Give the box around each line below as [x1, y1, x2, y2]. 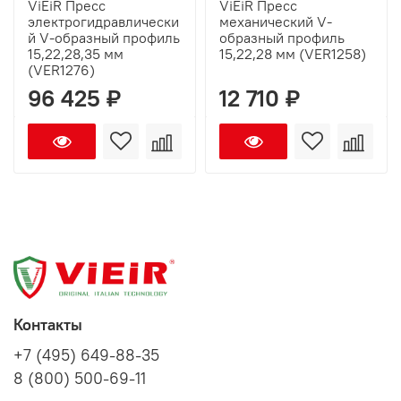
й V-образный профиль [28, 29, 180, 47]
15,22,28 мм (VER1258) [219, 45, 366, 64]
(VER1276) [28, 61, 95, 80]
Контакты [13, 314, 82, 335]
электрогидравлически [28, 13, 179, 31]
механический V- [219, 13, 332, 31]
